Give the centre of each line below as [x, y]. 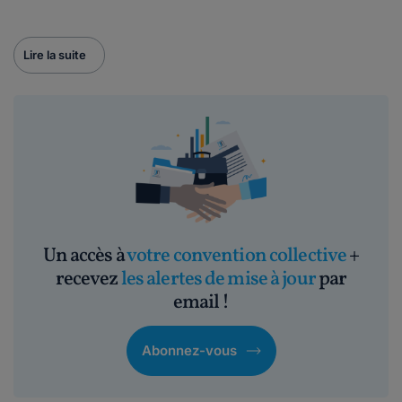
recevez [88, 280]
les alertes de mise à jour [218, 280]
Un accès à [84, 256]
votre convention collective [236, 256]
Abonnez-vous [189, 350]
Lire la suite [55, 55]
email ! [201, 303]
